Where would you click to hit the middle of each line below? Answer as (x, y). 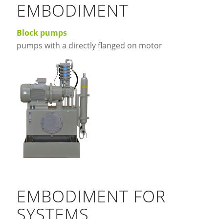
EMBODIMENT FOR (91, 196)
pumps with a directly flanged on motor (89, 45)
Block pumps (42, 33)
